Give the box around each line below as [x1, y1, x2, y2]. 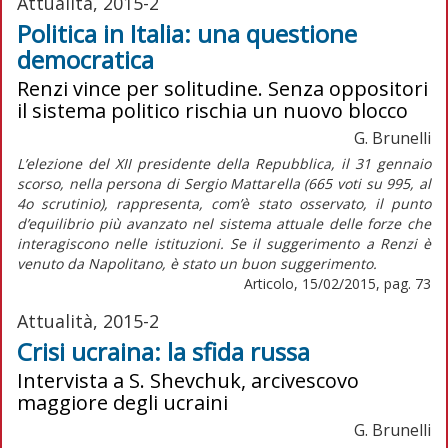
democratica [17, 42, 154, 76]
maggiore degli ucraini [17, 388, 228, 416]
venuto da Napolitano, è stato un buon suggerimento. [17, 253, 377, 273]
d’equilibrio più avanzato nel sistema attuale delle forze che [17, 213, 431, 233]
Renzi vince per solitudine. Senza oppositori [17, 74, 428, 102]
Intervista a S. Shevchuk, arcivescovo [17, 366, 359, 394]
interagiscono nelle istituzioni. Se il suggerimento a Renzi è [17, 233, 431, 253]
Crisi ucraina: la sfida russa [17, 334, 310, 368]
